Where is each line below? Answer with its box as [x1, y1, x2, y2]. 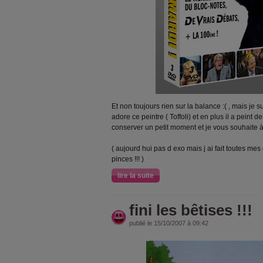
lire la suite [117, 171, 154, 180]
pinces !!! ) [112, 155, 144, 163]
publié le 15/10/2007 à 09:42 [129, 220, 208, 227]
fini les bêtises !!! [129, 201, 252, 219]
